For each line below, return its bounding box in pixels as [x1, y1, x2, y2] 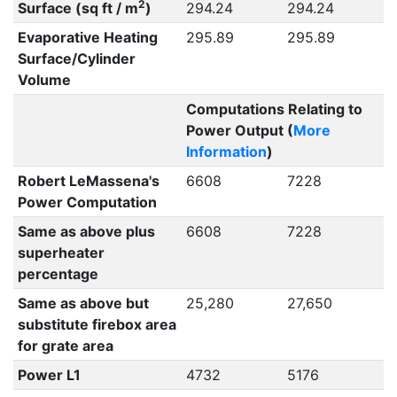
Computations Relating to [185, 100, 362, 118]
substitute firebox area [17, 315, 176, 333]
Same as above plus [17, 222, 155, 240]
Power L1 [17, 366, 81, 384]
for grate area [17, 337, 113, 354]
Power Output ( [185, 121, 293, 139]
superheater [17, 244, 105, 261]
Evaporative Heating [17, 28, 158, 46]
